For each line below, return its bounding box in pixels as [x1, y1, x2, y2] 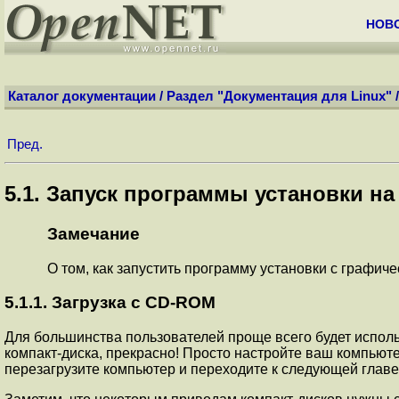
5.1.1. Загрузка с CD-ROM [4, 293, 216, 313]
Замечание [47, 224, 140, 243]
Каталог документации [8, 89, 156, 103]
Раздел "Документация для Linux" [167, 89, 392, 103]
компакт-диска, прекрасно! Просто [4, 345, 234, 361]
